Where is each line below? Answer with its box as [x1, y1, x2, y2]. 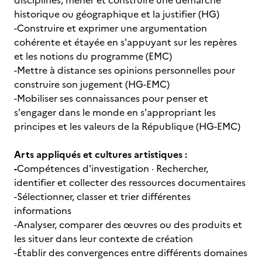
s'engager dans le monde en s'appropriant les [14, 105, 216, 119]
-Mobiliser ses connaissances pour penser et [14, 91, 208, 105]
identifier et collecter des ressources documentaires [14, 175, 246, 189]
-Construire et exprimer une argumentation [14, 21, 207, 35]
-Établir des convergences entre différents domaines [14, 246, 247, 260]
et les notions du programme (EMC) [14, 49, 172, 63]
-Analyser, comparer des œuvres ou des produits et [14, 218, 242, 232]
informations [14, 204, 71, 218]
